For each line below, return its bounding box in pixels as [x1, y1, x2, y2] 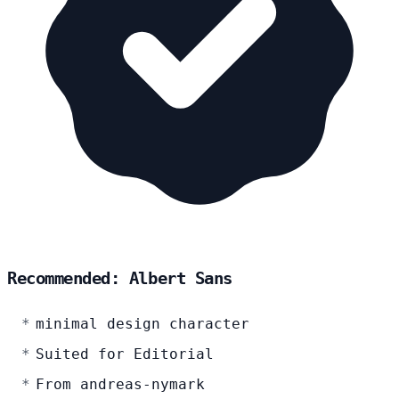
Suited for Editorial [36, 345, 214, 362]
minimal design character [36, 314, 249, 332]
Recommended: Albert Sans [7, 268, 232, 288]
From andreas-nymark [36, 375, 205, 393]
